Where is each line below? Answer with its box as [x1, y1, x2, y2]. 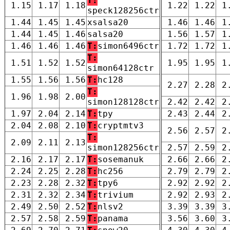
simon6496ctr [98, 41, 159, 51]
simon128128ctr [87, 97, 159, 107]
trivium [98, 189, 133, 200]
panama [98, 213, 128, 223]
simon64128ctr [87, 63, 154, 73]
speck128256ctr [87, 5, 159, 15]
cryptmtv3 [98, 120, 144, 130]
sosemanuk [98, 154, 144, 164]
